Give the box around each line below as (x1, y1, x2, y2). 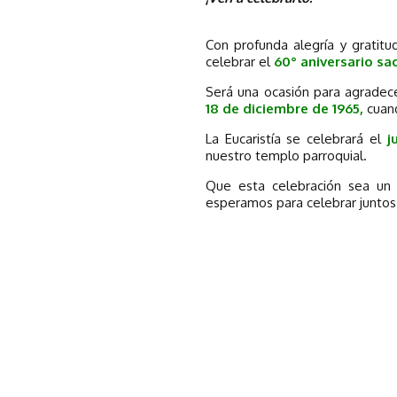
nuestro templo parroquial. (206, 147, 367, 164)
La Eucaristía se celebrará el (206, 130, 387, 147)
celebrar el (206, 53, 274, 70)
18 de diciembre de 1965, (206, 100, 363, 117)
